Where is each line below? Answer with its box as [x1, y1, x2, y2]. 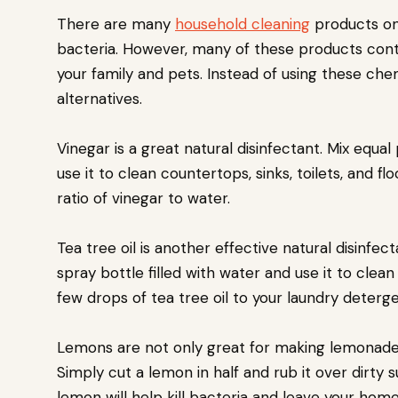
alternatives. [57, 89, 142, 108]
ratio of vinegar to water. [57, 188, 230, 208]
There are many [57, 14, 175, 34]
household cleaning [175, 14, 310, 34]
